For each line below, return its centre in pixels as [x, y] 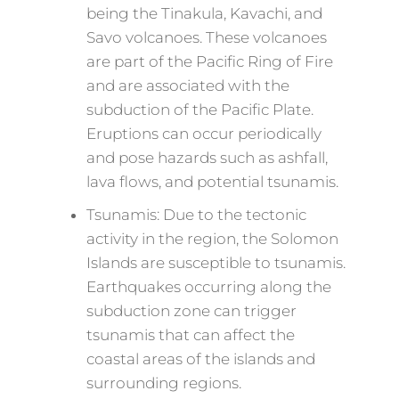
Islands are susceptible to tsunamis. [216, 263]
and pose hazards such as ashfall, [207, 158]
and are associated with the [187, 85]
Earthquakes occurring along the [208, 287]
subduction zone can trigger [191, 311]
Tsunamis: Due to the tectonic [196, 215]
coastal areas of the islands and [200, 359]
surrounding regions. [163, 383]
